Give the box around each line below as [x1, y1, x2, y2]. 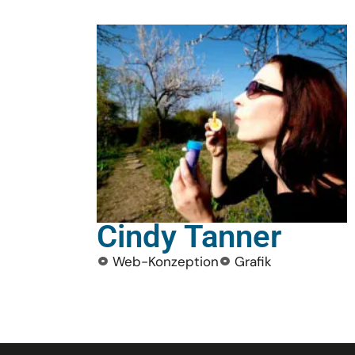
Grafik [235, 253, 272, 270]
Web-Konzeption [113, 253, 219, 270]
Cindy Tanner [97, 218, 281, 255]
